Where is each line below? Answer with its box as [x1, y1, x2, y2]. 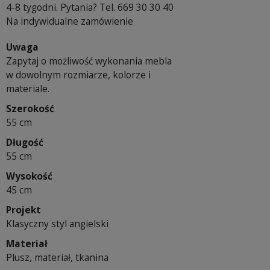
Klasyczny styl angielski [6, 217, 108, 231]
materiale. [6, 82, 49, 96]
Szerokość [6, 102, 54, 116]
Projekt [6, 203, 41, 217]
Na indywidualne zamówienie [6, 14, 133, 28]
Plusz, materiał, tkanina [6, 251, 108, 265]
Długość [6, 136, 43, 149]
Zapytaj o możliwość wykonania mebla [6, 54, 172, 68]
